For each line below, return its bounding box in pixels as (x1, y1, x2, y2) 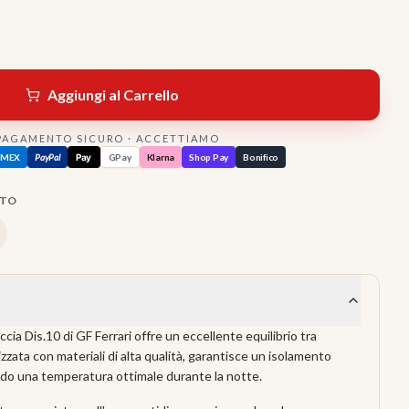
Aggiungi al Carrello (47, 86, 179, 103)
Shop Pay (189, 151, 228, 163)
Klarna (146, 151, 174, 163)
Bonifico (243, 151, 278, 163)
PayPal (35, 151, 60, 163)
